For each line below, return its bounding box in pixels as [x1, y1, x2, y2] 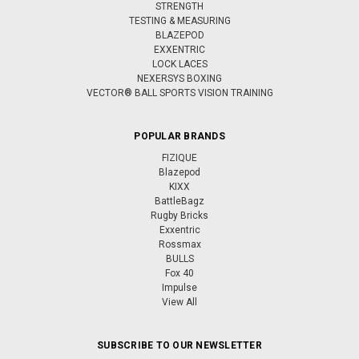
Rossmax [158, 239, 201, 250]
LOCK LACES [151, 58, 208, 70]
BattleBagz [155, 196, 204, 207]
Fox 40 [165, 268, 194, 279]
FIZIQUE [162, 152, 197, 163]
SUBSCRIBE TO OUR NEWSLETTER [97, 340, 262, 351]
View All [162, 296, 197, 308]
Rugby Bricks [151, 210, 208, 221]
